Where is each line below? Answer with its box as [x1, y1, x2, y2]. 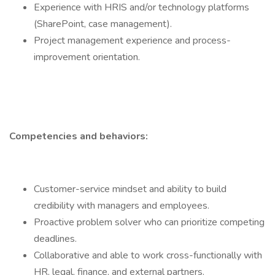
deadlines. [34, 232, 77, 246]
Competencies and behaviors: [9, 130, 148, 143]
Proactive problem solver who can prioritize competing [34, 215, 265, 229]
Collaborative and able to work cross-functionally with [34, 249, 262, 262]
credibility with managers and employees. [34, 199, 209, 212]
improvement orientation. [34, 50, 140, 64]
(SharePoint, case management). [34, 17, 172, 31]
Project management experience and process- [34, 34, 231, 47]
